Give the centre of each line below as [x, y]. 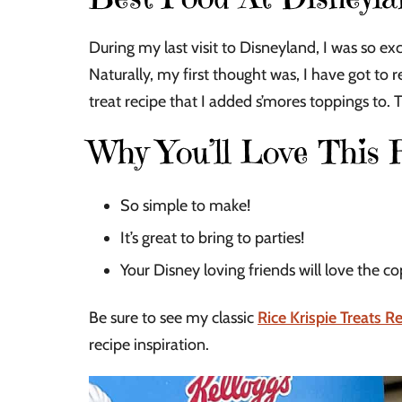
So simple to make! [185, 206]
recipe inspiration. [149, 345]
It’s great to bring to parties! [212, 238]
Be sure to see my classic [173, 318]
